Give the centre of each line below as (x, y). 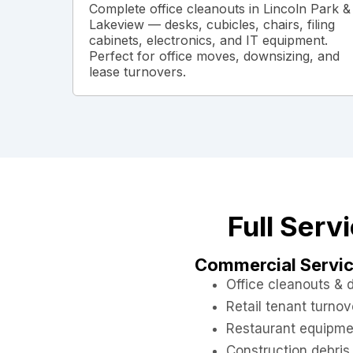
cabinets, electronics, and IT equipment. (208, 41)
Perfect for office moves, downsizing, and (214, 56)
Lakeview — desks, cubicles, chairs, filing (212, 25)
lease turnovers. (137, 72)
